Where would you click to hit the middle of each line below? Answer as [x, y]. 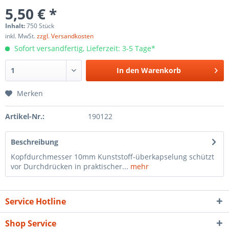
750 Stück [40, 26]
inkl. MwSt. [21, 36]
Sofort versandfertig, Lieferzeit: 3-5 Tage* [84, 48]
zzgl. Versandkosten [65, 36]
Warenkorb [161, 70]
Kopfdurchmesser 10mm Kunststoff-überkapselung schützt [112, 157]
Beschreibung [35, 142]
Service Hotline [36, 201]
